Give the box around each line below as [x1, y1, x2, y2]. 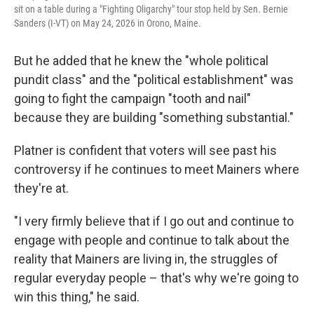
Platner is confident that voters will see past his [14, 143, 277, 158]
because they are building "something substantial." [14, 110, 294, 125]
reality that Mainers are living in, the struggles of [14, 252, 278, 266]
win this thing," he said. [14, 289, 139, 304]
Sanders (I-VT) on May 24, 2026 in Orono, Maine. [14, 18, 201, 29]
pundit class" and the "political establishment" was [14, 72, 294, 87]
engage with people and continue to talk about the [14, 233, 289, 247]
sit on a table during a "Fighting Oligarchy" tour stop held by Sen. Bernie [14, 4, 288, 15]
